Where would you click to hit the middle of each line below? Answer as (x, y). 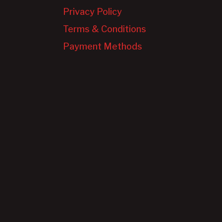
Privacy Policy (92, 11)
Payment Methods (102, 47)
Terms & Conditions (104, 29)
